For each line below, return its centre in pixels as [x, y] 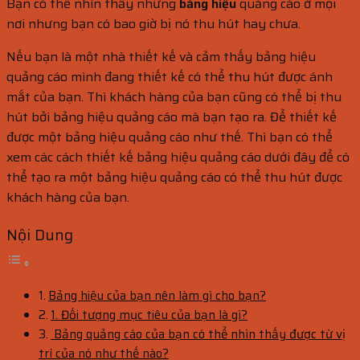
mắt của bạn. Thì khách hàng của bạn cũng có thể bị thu [174, 97]
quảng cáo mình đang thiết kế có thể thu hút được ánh [170, 77]
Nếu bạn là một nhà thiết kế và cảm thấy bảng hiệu [161, 57]
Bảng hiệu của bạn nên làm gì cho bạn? [157, 295]
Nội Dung [40, 235]
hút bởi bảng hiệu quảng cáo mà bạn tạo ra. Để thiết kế [172, 117]
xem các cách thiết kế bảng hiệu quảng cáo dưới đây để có [178, 157]
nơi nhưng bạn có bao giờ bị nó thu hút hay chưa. [153, 24]
